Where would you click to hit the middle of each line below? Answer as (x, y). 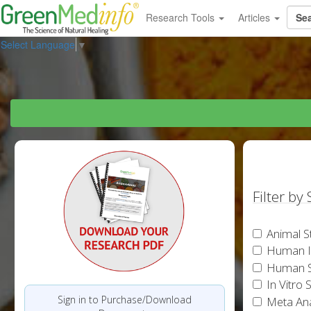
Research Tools (181, 17)
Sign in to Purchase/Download (124, 299)
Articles (255, 17)
